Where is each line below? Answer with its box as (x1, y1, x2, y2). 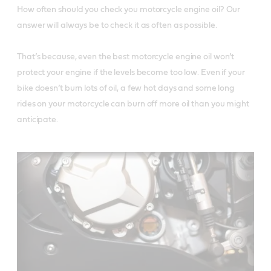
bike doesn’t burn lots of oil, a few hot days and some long (17, 84, 235, 93)
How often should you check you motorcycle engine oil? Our (17, 5, 241, 14)
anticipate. (17, 116, 60, 124)
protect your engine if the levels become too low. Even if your (17, 68, 245, 77)
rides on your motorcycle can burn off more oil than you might (17, 100, 249, 108)
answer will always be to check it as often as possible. (17, 21, 219, 30)
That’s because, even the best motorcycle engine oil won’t (17, 53, 235, 61)
